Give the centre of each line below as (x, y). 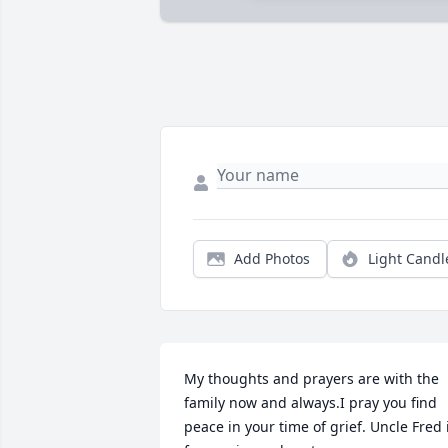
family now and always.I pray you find (310, 403)
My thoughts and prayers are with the (311, 379)
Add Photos (272, 259)
